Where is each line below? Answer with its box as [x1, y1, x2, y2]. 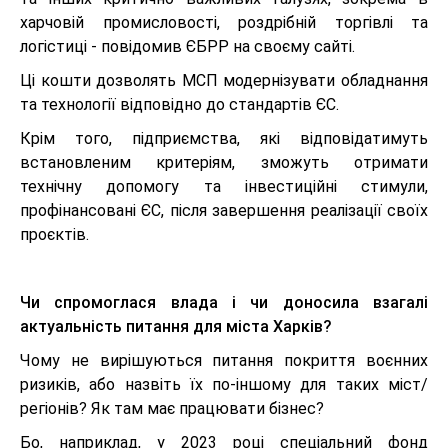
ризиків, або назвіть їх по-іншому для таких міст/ [20, 375, 428, 395]
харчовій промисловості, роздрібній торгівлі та [20, 13, 428, 33]
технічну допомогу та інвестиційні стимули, [20, 177, 428, 197]
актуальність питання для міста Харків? [20, 317, 332, 337]
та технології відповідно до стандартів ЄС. [20, 95, 339, 115]
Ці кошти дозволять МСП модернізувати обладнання [20, 71, 428, 91]
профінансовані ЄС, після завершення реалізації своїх [20, 201, 428, 221]
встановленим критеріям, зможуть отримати [20, 153, 428, 173]
